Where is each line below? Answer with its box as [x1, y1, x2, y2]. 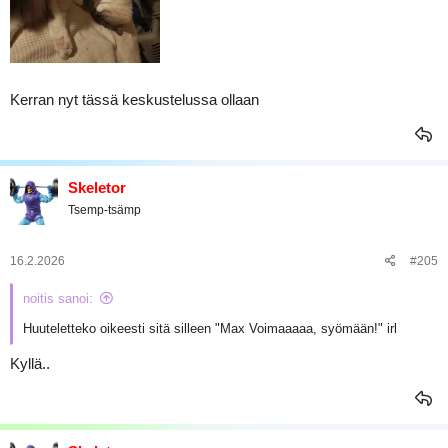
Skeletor [68, 178, 126, 196]
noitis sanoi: [23, 291, 93, 306]
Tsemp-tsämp [68, 202, 141, 217]
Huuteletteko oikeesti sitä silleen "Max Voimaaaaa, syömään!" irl [23, 321, 397, 336]
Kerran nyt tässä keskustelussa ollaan [10, 90, 259, 108]
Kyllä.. [10, 354, 50, 372]
